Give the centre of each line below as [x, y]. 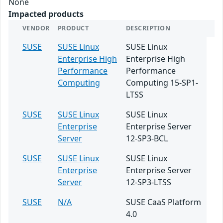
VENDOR [36, 28]
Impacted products [46, 14]
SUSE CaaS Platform [164, 202]
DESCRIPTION [148, 28]
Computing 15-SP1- [162, 83]
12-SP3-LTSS [149, 182]
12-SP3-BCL [147, 138]
